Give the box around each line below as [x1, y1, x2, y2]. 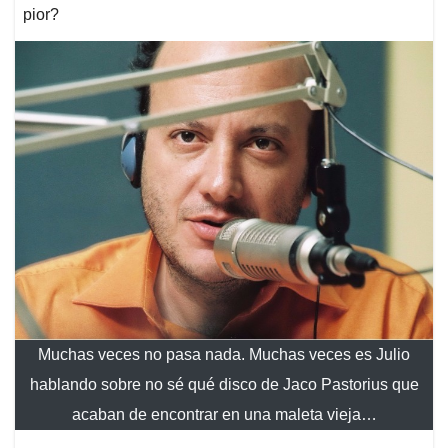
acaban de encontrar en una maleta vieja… [71, 405, 377, 423]
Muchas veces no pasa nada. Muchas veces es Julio [38, 345, 410, 363]
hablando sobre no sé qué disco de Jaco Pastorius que [29, 375, 419, 393]
